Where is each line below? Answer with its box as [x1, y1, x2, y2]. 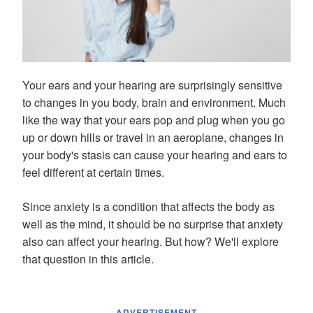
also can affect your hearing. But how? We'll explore [22, 233, 279, 250]
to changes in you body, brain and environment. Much [22, 94, 286, 111]
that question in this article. [22, 251, 154, 268]
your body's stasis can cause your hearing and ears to [22, 147, 287, 163]
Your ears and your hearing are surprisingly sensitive [22, 77, 282, 94]
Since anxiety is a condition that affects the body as [22, 198, 275, 215]
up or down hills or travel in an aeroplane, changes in [22, 129, 284, 146]
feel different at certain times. [22, 164, 164, 181]
